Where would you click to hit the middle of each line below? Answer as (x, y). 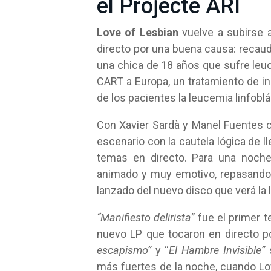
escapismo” (124, 250)
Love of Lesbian (138, 32)
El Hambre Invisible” (217, 250)
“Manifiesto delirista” (146, 217)
